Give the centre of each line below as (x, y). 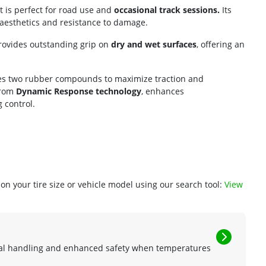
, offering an (221, 44)
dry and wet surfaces (154, 44)
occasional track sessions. (167, 10)
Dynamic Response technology (79, 91)
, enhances (163, 91)
